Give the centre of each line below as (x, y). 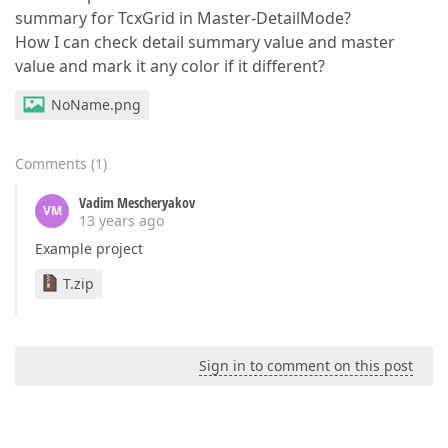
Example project (89, 248)
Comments (51, 163)
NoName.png (96, 104)
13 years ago (121, 220)
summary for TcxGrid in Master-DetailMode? (183, 18)
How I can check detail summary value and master (205, 42)
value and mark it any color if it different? (170, 66)
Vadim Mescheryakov (137, 202)
